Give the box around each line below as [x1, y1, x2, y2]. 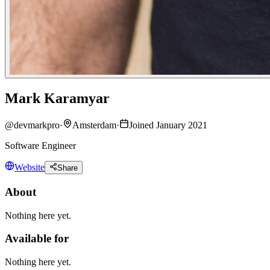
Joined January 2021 [129, 119, 207, 130]
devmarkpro [14, 119, 60, 130]
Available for [5, 232, 69, 245]
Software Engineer [5, 140, 76, 151]
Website [14, 162, 45, 173]
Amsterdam [72, 119, 116, 130]
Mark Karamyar [5, 90, 110, 107]
